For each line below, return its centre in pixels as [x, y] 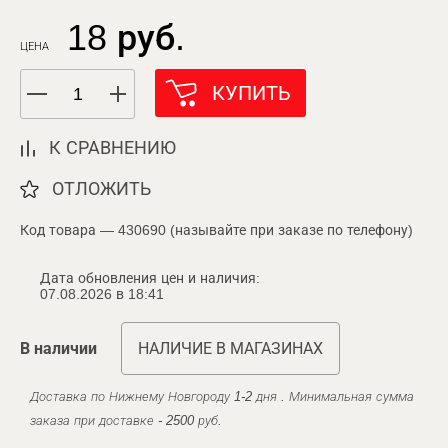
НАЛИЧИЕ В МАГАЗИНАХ [230, 348]
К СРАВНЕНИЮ [112, 148]
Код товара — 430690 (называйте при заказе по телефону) [216, 230]
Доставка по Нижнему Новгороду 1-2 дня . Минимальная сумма [222, 396]
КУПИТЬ [251, 93]
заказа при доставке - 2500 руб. [126, 420]
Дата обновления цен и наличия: [150, 278]
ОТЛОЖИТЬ [101, 189]
